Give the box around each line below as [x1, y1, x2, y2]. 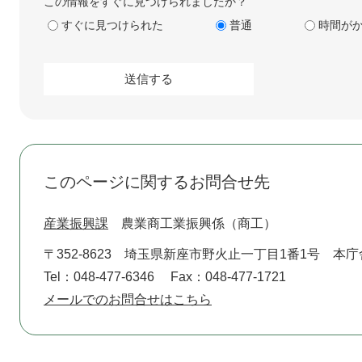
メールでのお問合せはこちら [44, 293, 212, 306]
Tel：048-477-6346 [44, 270, 154, 284]
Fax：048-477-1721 [170, 270, 286, 284]
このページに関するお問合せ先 [44, 173, 270, 191]
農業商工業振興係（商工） [121, 217, 276, 230]
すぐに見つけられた [61, 19, 163, 32]
